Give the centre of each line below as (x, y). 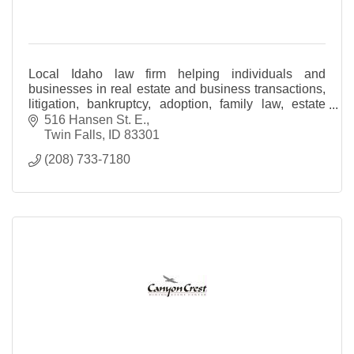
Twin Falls (73, 134)
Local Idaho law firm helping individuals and (177, 73)
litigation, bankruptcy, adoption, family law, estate (177, 104)
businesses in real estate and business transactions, (177, 88)
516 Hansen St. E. (95, 119)
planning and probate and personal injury (143, 119)
